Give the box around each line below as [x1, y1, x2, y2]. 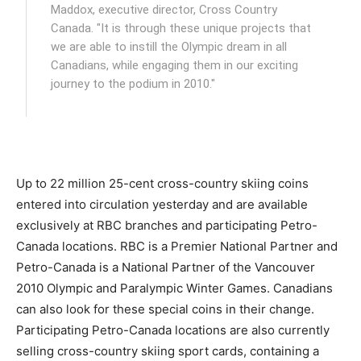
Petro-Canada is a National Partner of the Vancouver [16, 259, 315, 275]
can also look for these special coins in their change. [16, 301, 314, 317]
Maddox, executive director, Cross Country [51, 2, 278, 17]
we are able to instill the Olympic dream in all [51, 39, 288, 54]
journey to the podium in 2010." [51, 77, 216, 91]
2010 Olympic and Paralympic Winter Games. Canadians [16, 280, 333, 296]
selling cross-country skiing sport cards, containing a [16, 343, 319, 359]
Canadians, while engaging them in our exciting [51, 58, 299, 73]
